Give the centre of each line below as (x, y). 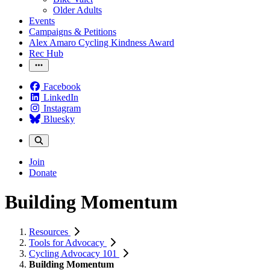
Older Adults (77, 10)
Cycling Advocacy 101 (74, 253)
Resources (50, 231)
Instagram (62, 108)
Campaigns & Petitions (73, 32)
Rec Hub (46, 53)
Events (42, 21)
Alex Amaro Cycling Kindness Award (102, 42)
